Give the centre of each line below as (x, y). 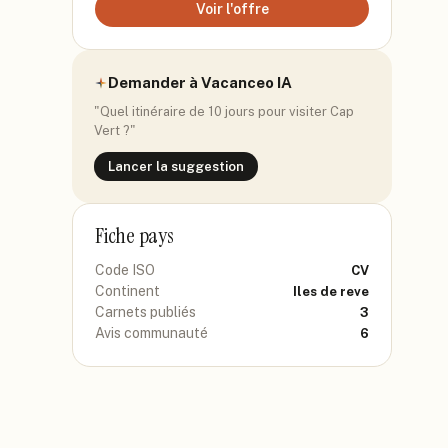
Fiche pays (134, 235)
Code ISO (125, 270)
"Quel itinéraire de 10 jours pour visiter (212, 111)
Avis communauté (151, 333)
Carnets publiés (145, 312)
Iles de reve (331, 291)
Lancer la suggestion (176, 166)
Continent (127, 291)
